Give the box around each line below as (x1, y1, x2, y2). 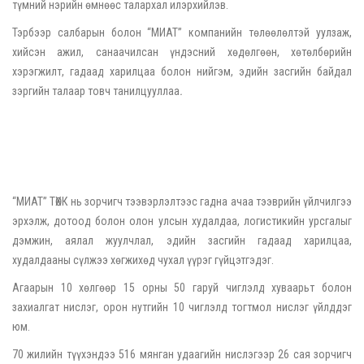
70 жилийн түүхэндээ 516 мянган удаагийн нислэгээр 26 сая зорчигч (12, 347, 352, 361)
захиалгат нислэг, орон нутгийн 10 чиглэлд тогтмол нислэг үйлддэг (12, 300, 352, 314)
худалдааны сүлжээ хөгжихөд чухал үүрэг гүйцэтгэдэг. (12, 253, 274, 266)
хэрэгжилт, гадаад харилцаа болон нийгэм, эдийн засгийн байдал (12, 64, 352, 78)
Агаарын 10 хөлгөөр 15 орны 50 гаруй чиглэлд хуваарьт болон (12, 280, 352, 294)
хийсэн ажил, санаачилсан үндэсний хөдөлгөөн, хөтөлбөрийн (12, 45, 352, 58)
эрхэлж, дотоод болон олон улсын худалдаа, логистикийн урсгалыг (12, 214, 352, 227)
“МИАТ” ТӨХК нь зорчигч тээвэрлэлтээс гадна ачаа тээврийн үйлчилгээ (12, 194, 352, 208)
